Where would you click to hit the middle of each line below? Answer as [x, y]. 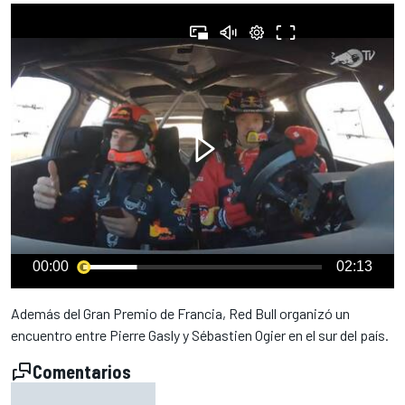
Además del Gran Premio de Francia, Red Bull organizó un [180, 313]
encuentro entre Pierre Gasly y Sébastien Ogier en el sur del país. [200, 335]
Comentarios [82, 372]
